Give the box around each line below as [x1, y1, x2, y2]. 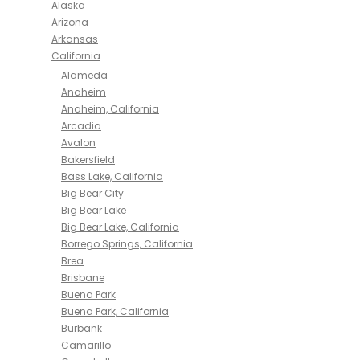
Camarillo [61, 338, 111, 352]
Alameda [61, 68, 108, 82]
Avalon [61, 136, 96, 149]
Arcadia [61, 119, 101, 133]
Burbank [61, 321, 102, 335]
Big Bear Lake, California [61, 220, 179, 234]
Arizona [51, 15, 88, 29]
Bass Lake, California [61, 170, 163, 183]
